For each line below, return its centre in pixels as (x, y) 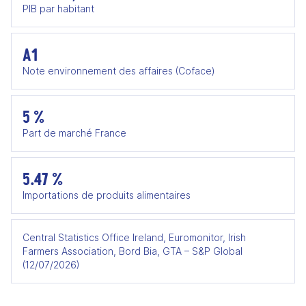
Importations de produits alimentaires (107, 195)
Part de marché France (74, 133)
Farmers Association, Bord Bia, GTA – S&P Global (133, 251)
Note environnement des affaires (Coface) (119, 71)
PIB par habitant (58, 9)
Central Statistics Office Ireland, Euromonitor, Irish (134, 237)
